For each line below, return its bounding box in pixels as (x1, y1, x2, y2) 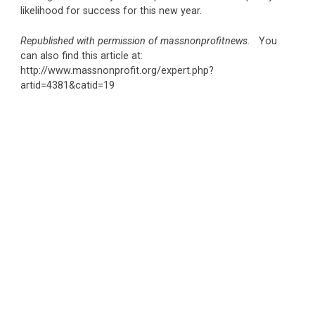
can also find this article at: (20, 49, 146, 62)
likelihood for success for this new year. (20, 5, 202, 18)
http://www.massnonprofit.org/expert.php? (20, 64, 214, 77)
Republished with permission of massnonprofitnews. (20, 34, 250, 47)
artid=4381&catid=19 (20, 79, 115, 91)
